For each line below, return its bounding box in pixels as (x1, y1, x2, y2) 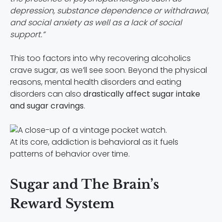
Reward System (10, 195, 114, 212)
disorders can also (10, 88, 83, 100)
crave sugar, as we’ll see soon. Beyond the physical (10, 64, 207, 76)
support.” (10, 29, 45, 41)
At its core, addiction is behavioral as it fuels (10, 136, 178, 148)
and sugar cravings (10, 100, 84, 112)
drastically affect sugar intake (83, 88, 200, 100)
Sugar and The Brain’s (10, 176, 159, 192)
